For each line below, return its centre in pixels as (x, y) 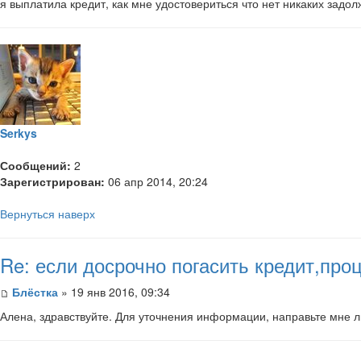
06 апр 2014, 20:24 (156, 181)
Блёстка (35, 291)
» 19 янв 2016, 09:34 (114, 291)
